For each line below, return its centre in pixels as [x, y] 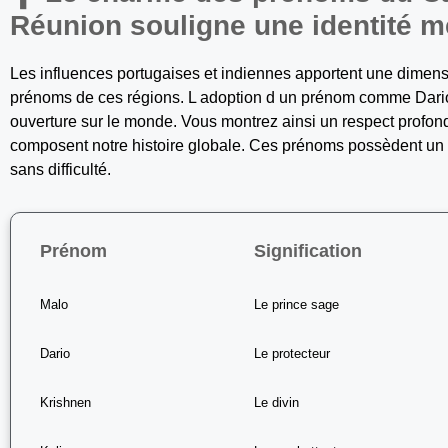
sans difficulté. [60, 169]
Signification [308, 250]
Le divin [277, 402]
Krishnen [66, 402]
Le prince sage [297, 304]
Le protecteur [292, 353]
